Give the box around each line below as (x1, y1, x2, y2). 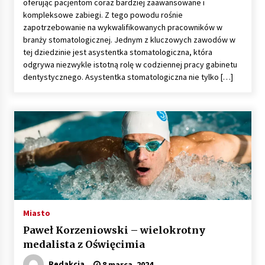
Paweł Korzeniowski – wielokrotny (22, 224, 205, 236)
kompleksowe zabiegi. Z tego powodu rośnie (22, 9, 183, 20)
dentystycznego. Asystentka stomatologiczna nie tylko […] (22, 71, 233, 82)
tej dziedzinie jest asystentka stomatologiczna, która (22, 46, 212, 57)
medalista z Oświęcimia (22, 238, 145, 250)
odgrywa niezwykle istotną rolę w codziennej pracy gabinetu (22, 59, 237, 70)
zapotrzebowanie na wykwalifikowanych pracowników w (22, 21, 222, 33)
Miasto (22, 207, 50, 218)
